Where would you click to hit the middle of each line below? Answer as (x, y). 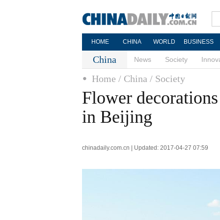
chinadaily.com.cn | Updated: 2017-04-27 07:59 (145, 148)
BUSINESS (198, 42)
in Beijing (117, 117)
